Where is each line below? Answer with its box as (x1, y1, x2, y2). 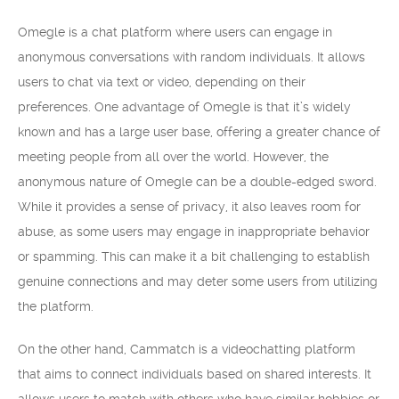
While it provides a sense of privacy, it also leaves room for (18, 199, 361, 214)
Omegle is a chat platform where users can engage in (18, 25, 332, 39)
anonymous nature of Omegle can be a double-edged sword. (18, 175, 377, 189)
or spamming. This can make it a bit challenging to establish (18, 249, 370, 264)
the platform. (18, 299, 94, 313)
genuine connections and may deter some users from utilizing (18, 274, 378, 289)
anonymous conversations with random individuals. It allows (18, 50, 365, 64)
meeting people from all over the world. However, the (18, 150, 329, 164)
